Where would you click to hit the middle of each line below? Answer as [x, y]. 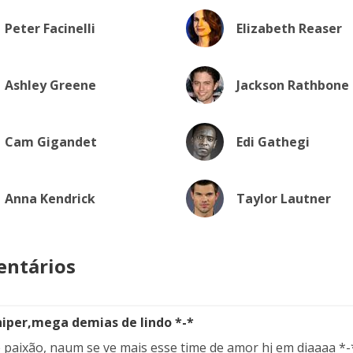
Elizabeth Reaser [289, 28]
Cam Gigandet [51, 142]
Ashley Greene [50, 85]
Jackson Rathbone [292, 85]
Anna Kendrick [50, 199]
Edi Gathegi [273, 142]
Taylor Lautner [283, 199]
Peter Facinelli [50, 28]
